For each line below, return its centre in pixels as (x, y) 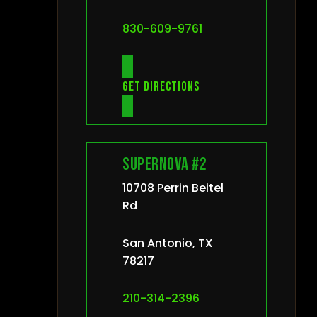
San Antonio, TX (168, 243)
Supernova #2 (165, 164)
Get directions (161, 86)
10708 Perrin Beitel (173, 188)
